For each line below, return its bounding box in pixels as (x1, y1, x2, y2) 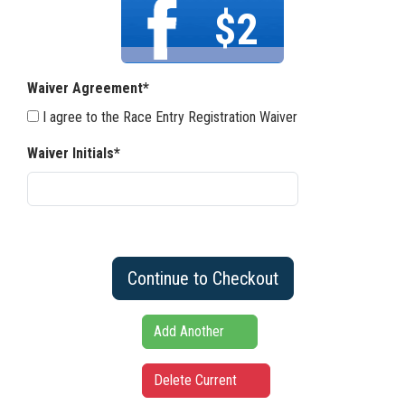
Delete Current (153, 372, 240, 389)
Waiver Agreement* (27, 80, 149, 97)
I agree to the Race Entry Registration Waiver (42, 108, 297, 126)
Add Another (153, 323, 228, 340)
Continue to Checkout (127, 268, 278, 289)
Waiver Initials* (27, 145, 120, 162)
